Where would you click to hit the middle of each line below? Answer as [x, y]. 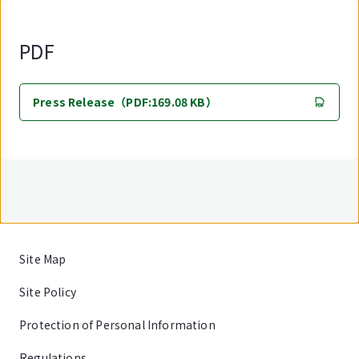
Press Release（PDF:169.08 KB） [125, 102]
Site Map [43, 259]
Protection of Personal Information [117, 325]
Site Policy [48, 292]
